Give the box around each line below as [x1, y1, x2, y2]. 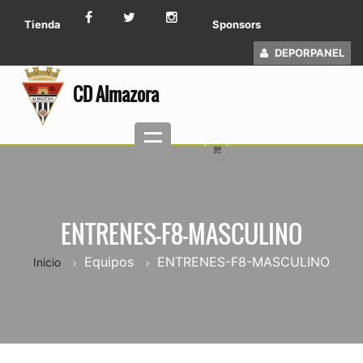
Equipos [84, 254, 134, 270]
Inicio [33, 255, 61, 269]
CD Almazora [73, 80, 159, 108]
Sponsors [212, 18, 261, 31]
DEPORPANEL [275, 46, 344, 59]
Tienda [24, 18, 61, 31]
